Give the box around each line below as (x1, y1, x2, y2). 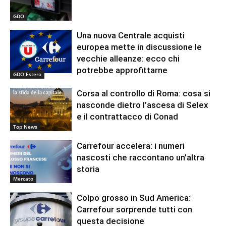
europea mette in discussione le (77, 42, 202, 52)
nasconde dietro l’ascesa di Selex (77, 100, 209, 110)
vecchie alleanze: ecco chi (77, 53, 180, 64)
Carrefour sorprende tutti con (77, 204, 193, 215)
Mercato (13, 175, 33, 183)
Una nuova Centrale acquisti (77, 30, 185, 41)
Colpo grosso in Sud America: (77, 193, 191, 203)
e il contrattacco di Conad (77, 111, 179, 122)
